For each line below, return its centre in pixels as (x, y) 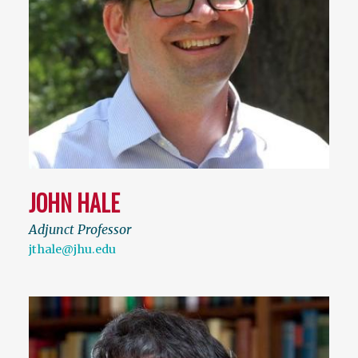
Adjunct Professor (80, 230)
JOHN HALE (74, 203)
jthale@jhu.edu (72, 250)
